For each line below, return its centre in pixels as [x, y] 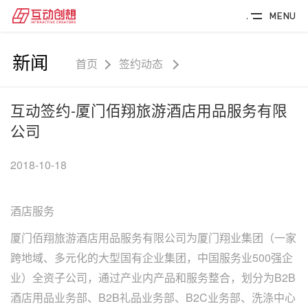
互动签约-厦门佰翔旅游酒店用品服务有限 [149, 110]
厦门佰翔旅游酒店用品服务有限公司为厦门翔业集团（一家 [153, 238]
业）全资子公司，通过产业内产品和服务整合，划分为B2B [153, 277]
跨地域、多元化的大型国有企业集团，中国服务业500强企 [152, 257]
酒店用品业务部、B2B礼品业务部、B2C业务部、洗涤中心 [153, 297]
